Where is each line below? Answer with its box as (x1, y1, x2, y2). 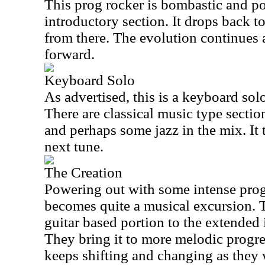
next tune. (44, 138, 104, 154)
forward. (44, 46, 95, 62)
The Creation (44, 164, 122, 180)
